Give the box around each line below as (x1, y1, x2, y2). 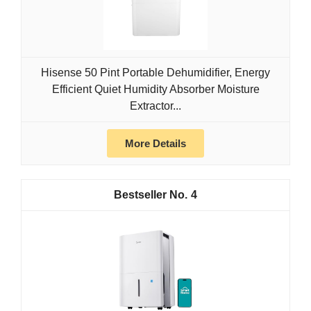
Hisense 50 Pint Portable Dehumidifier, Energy (41, 67, 270, 79)
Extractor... (130, 100, 181, 112)
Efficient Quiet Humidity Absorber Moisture (51, 83, 260, 96)
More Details (125, 137, 186, 150)
